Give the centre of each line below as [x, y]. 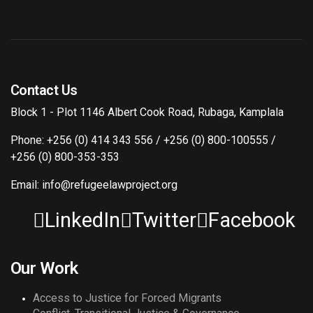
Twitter [164, 220]
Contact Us [44, 90]
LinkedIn [82, 220]
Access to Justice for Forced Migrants [127, 298]
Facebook [252, 220]
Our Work [44, 268]
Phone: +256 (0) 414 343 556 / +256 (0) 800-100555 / [143, 140]
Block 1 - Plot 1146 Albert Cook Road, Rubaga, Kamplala [147, 112]
